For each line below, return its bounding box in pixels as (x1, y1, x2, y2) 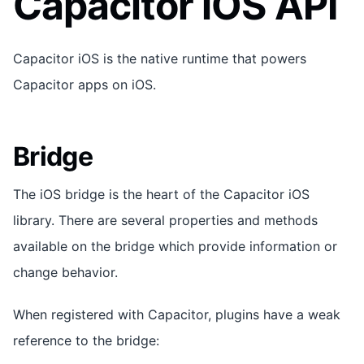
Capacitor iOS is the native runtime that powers (13, 50, 306, 67)
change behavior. (13, 263, 118, 280)
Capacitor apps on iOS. (13, 76, 156, 93)
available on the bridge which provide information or (13, 237, 337, 254)
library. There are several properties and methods (13, 211, 318, 228)
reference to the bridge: (13, 331, 159, 349)
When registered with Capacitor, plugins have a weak (13, 305, 340, 323)
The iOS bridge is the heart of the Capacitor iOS (13, 185, 310, 202)
